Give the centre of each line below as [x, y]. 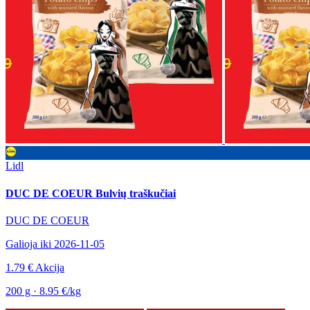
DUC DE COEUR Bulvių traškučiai [91, 193]
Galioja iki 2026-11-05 [55, 244]
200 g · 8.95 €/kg [43, 291]
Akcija [50, 267]
